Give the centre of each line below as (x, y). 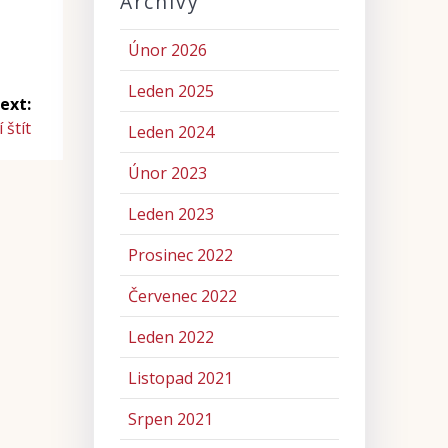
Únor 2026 (167, 50)
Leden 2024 (170, 132)
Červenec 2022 (182, 296)
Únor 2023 (167, 173)
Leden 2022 (170, 337)
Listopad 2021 (180, 378)
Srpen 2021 (170, 419)
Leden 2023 (170, 214)
